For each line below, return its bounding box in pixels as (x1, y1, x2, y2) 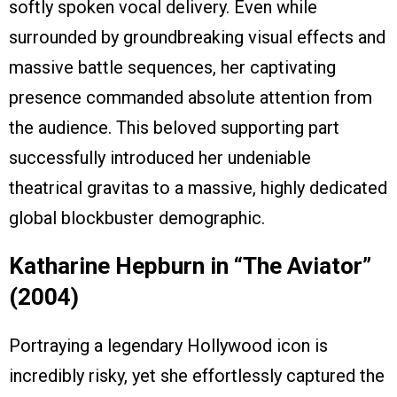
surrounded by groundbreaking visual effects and (9, 27, 385, 49)
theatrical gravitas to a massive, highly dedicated (9, 177, 387, 199)
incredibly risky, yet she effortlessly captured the (9, 365, 385, 387)
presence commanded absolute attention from (9, 87, 372, 109)
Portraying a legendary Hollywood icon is (9, 335, 328, 357)
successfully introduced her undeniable (9, 147, 311, 169)
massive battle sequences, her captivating (9, 57, 336, 79)
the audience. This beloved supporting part (9, 117, 339, 139)
